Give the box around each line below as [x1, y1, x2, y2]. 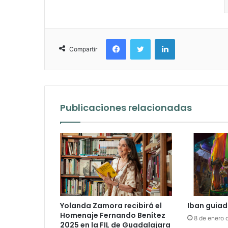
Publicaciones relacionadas [60, 101, 192, 115]
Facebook [126, 35, 157, 43]
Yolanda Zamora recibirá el [60, 201, 162, 211]
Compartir [69, 45, 97, 53]
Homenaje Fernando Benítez [60, 210, 165, 221]
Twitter [150, 35, 173, 43]
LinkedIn [175, 35, 201, 43]
